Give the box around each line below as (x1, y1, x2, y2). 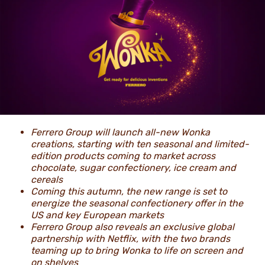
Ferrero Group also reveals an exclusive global (31, 221, 234, 233)
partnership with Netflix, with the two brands (31, 233, 230, 245)
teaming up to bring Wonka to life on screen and (31, 245, 243, 257)
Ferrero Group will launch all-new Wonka (31, 127, 210, 138)
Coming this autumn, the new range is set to (31, 186, 227, 198)
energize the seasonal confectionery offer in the (31, 198, 243, 209)
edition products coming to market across (31, 150, 215, 162)
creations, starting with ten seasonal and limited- (31, 138, 249, 150)
